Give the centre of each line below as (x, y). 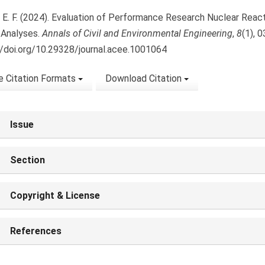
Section (27, 160)
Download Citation (144, 79)
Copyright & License (55, 196)
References (35, 231)
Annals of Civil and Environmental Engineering (137, 34)
